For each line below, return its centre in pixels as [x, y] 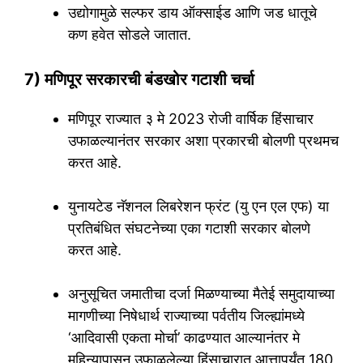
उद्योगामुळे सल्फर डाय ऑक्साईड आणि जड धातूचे [192, 13]
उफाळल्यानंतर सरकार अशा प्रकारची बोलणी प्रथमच [203, 141]
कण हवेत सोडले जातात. [130, 35]
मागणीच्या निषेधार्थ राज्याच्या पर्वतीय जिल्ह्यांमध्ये [186, 316]
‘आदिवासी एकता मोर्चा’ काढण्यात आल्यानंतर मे [184, 338]
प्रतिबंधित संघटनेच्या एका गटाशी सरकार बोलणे [189, 228]
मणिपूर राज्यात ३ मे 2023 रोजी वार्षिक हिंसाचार [191, 119]
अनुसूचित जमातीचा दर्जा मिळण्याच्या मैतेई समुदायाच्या [201, 294]
